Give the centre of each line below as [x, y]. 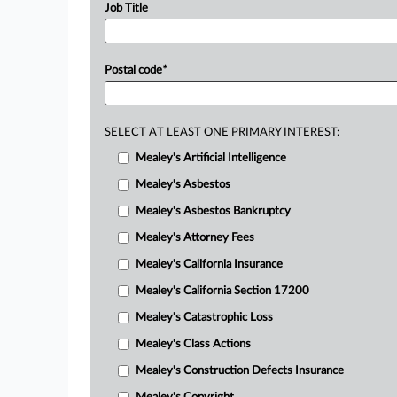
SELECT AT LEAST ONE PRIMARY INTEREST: [222, 132]
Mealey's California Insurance [209, 265]
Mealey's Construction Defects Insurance [240, 371]
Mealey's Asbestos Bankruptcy [213, 211]
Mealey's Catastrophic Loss [204, 318]
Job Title [126, 8]
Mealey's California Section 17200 [222, 291]
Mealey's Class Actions [193, 344]
